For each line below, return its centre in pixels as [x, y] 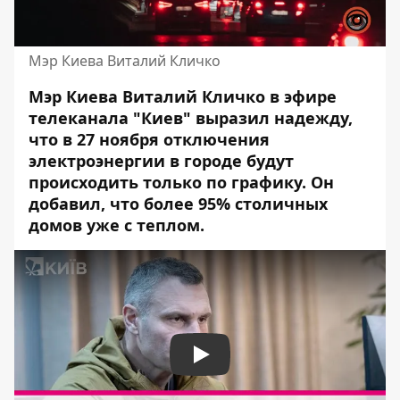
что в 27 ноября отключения [149, 139]
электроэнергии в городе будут [161, 160]
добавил [65, 203]
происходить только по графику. [167, 182]
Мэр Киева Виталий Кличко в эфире [183, 96]
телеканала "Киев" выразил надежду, [191, 117]
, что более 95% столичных [214, 203]
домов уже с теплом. [119, 225]
